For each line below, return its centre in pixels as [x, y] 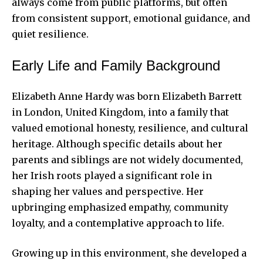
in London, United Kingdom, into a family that [120, 112]
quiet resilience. [50, 34]
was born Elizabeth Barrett [178, 96]
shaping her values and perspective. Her [108, 191]
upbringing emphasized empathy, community [120, 207]
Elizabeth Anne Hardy [63, 96]
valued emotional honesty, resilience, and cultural [130, 128]
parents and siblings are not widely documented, [127, 159]
